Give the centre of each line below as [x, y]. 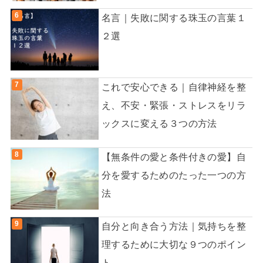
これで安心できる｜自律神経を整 [174, 87]
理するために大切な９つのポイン [174, 245]
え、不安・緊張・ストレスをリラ [174, 105]
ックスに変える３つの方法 [159, 124]
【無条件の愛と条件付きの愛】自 [174, 156]
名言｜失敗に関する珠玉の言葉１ [174, 18]
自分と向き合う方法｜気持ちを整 [174, 226]
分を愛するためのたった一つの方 [174, 175]
